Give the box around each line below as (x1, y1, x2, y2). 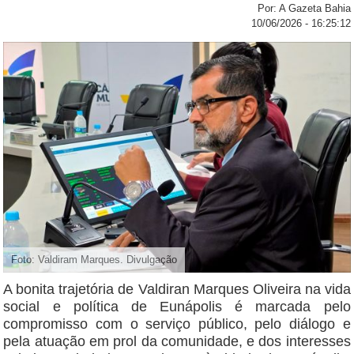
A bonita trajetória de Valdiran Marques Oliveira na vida (3, 281, 351, 298)
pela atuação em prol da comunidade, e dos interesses (3, 333, 351, 350)
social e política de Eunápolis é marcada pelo (3, 299, 351, 315)
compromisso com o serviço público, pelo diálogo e (3, 316, 351, 333)
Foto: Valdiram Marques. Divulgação (11, 254, 178, 266)
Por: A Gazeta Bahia (257, 2, 351, 15)
